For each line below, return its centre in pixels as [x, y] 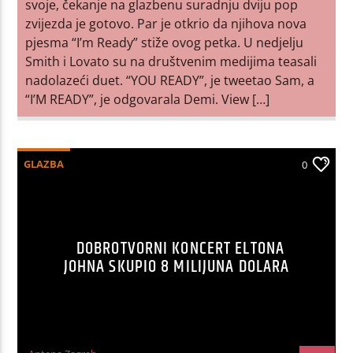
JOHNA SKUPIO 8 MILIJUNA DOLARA [176, 266]
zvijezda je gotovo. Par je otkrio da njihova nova [166, 23]
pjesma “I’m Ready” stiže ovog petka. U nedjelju [165, 42]
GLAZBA [44, 163]
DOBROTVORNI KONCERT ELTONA [180, 248]
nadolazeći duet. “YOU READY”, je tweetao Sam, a [170, 80]
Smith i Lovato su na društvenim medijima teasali [171, 61]
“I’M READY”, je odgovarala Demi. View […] [148, 99]
